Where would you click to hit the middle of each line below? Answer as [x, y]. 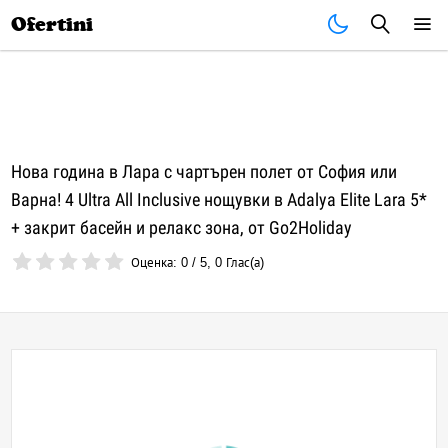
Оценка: [156, 262]
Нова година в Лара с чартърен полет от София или [204, 171]
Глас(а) [243, 262]
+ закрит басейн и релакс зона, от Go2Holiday [182, 227]
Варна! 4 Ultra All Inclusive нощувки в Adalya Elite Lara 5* [219, 199]
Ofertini [52, 24]
